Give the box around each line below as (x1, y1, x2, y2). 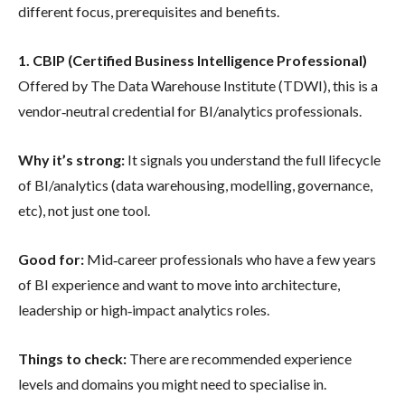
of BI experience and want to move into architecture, (18, 275, 340, 293)
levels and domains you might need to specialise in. (18, 374, 326, 392)
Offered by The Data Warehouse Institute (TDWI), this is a (18, 76, 378, 94)
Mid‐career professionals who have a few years (87, 250, 376, 268)
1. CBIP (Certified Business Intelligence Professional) (18, 51, 367, 69)
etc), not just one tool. (18, 201, 150, 219)
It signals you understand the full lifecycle (125, 150, 381, 168)
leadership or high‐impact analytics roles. (18, 300, 269, 318)
